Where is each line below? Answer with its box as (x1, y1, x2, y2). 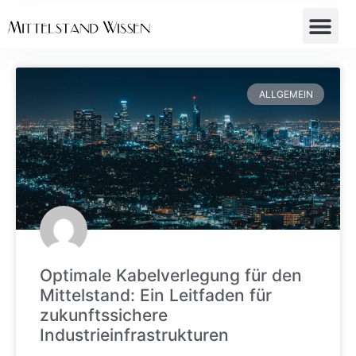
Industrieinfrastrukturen (40, 325, 229, 346)
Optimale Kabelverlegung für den (40, 265, 302, 286)
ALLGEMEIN (258, 87, 313, 100)
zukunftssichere (40, 305, 168, 326)
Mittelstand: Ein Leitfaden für (40, 285, 272, 306)
